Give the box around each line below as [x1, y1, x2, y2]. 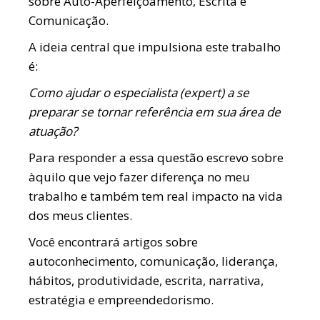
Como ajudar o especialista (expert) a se [29, 84, 250, 101]
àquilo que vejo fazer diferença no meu [29, 168, 251, 185]
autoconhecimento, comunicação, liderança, [29, 252, 279, 269]
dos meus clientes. [29, 206, 133, 224]
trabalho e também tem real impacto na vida [29, 187, 284, 204]
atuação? [29, 122, 78, 139]
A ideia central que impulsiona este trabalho [29, 38, 281, 55]
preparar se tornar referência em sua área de [29, 103, 281, 120]
